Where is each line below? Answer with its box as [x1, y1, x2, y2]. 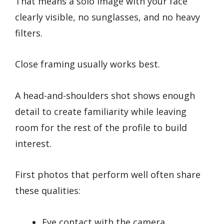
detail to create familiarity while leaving [15, 105, 186, 117]
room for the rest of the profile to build [15, 121, 187, 133]
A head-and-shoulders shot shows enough [15, 89, 195, 101]
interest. [15, 137, 51, 149]
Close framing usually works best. [15, 58, 160, 70]
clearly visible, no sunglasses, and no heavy [15, 10, 200, 23]
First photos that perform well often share [15, 168, 200, 181]
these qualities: [15, 184, 80, 197]
